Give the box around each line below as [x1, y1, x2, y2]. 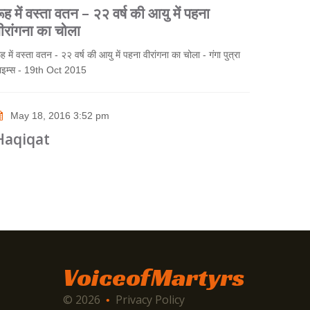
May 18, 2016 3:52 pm [10, 110, 109, 122]
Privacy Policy [116, 292, 185, 308]
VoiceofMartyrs [63, 262, 245, 293]
